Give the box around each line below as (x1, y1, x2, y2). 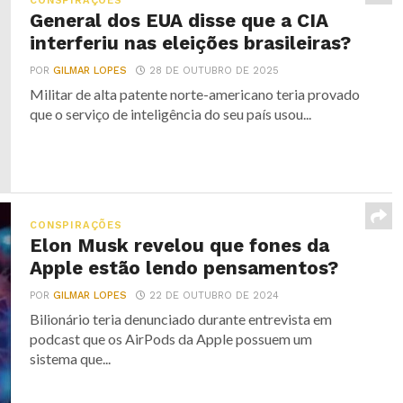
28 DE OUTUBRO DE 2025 (149, 65, 280, 76)
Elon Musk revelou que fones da (30, 235, 330, 256)
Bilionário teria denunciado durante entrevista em (30, 310, 333, 327)
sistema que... (30, 350, 112, 367)
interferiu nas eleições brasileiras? (30, 32, 352, 54)
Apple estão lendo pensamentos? (30, 257, 339, 279)
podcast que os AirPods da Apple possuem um (30, 330, 313, 347)
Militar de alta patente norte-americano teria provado (30, 85, 361, 103)
